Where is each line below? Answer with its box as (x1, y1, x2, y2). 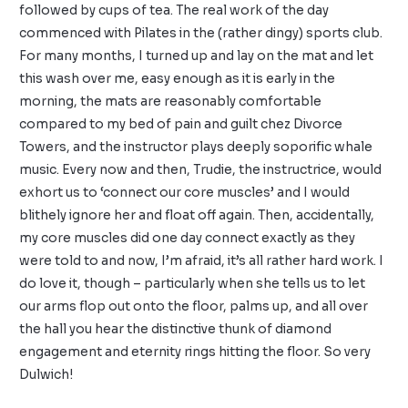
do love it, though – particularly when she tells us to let (19, 276, 366, 292)
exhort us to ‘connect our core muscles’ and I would (19, 185, 351, 201)
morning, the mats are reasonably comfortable (19, 94, 322, 110)
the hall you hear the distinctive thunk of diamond (19, 321, 332, 338)
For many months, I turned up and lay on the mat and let (19, 48, 374, 65)
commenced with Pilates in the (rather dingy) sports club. (19, 25, 383, 42)
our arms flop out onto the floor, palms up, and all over (19, 299, 369, 315)
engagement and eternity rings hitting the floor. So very (19, 344, 372, 361)
